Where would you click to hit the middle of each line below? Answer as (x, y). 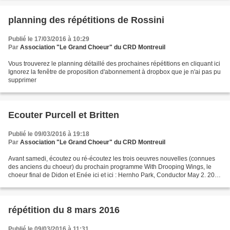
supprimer (22, 80)
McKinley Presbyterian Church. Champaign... (71, 183)
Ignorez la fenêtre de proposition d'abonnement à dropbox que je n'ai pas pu (114, 72)
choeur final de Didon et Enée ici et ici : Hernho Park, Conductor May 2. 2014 (115, 175)
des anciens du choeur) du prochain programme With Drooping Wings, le (110, 167)
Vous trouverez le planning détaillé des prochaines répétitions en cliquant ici (114, 63)
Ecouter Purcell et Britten (64, 115)
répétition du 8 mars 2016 (64, 210)
